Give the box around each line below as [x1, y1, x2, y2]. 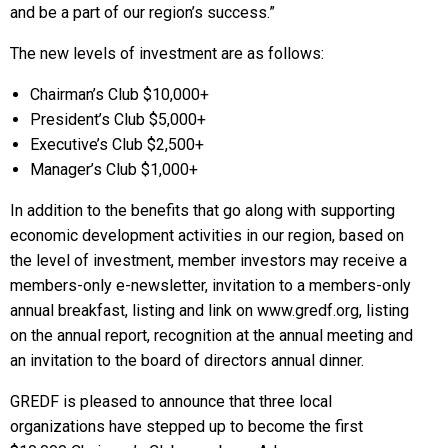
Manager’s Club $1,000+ [30, 159, 198, 179]
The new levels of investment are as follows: [10, 43, 324, 63]
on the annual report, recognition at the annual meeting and [10, 325, 413, 345]
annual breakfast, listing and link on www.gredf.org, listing [10, 300, 409, 320]
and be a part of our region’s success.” [10, 2, 275, 22]
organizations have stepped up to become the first [10, 416, 363, 436]
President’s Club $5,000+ [30, 109, 206, 129]
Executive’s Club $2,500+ [30, 134, 204, 154]
